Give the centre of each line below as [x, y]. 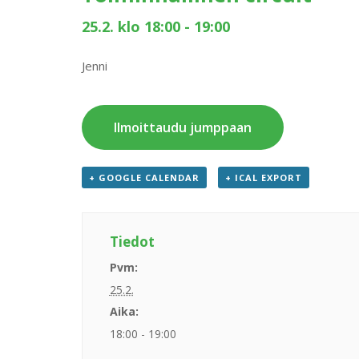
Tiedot [132, 241]
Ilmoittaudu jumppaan [183, 127]
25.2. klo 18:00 [131, 26]
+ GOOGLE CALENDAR [144, 177]
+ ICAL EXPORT [263, 177]
